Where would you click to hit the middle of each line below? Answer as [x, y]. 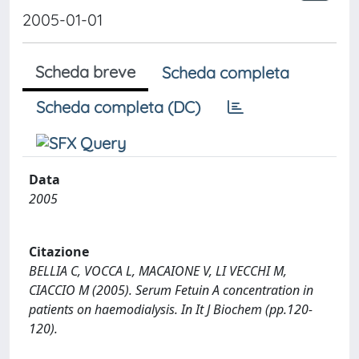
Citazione [59, 251]
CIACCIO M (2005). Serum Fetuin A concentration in [171, 290]
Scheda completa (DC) [118, 107]
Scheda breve [85, 72]
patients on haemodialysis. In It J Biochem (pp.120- [171, 309]
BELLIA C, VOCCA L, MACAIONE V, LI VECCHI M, [158, 270]
